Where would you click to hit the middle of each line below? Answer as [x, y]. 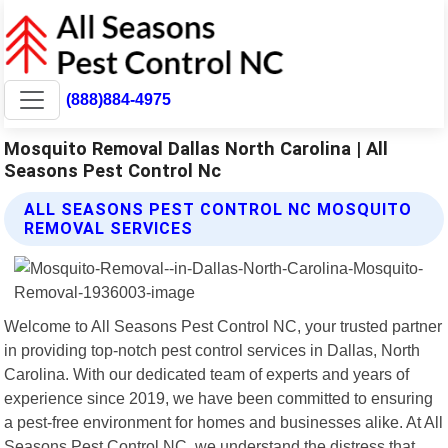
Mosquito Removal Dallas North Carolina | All [196, 148]
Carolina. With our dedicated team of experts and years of [207, 373]
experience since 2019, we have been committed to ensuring [219, 397]
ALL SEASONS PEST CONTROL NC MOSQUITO [218, 209]
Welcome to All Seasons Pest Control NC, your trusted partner [223, 325]
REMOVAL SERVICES [109, 228]
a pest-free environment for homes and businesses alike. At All [224, 421]
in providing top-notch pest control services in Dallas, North [212, 349]
